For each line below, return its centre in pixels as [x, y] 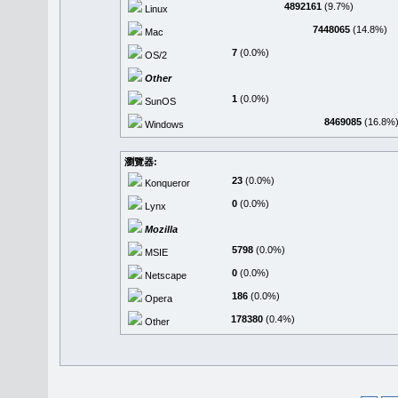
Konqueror [166, 183]
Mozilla [160, 229]
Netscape [164, 275]
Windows [163, 124]
